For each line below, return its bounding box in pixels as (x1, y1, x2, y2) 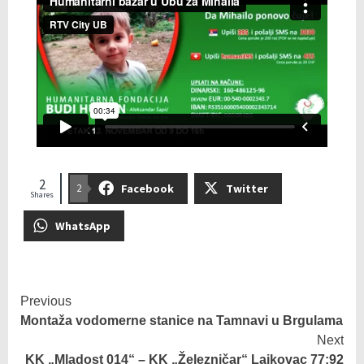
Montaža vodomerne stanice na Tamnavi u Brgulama (20, 314, 343, 328)
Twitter (226, 180, 269, 196)
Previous (20, 294, 71, 309)
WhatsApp (54, 219, 110, 234)
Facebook (120, 180, 174, 196)
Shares (30, 188, 54, 200)
